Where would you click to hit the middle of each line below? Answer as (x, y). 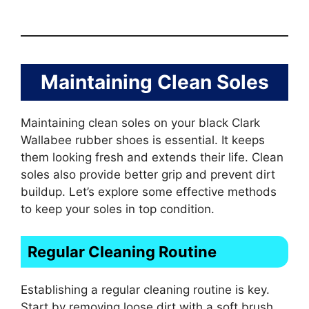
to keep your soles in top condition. (118, 209)
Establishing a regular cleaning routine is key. (145, 289)
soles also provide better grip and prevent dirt (148, 175)
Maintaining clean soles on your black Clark (140, 123)
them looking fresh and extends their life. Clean (152, 158)
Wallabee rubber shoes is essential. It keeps (143, 140)
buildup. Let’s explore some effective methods (149, 192)
